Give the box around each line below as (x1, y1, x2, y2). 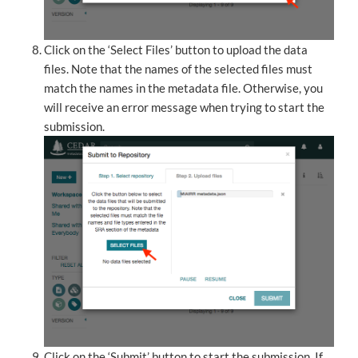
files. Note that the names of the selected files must (44, 62, 312, 77)
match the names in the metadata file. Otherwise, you (44, 81, 323, 96)
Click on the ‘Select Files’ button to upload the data (44, 42, 308, 58)
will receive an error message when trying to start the (44, 100, 324, 115)
